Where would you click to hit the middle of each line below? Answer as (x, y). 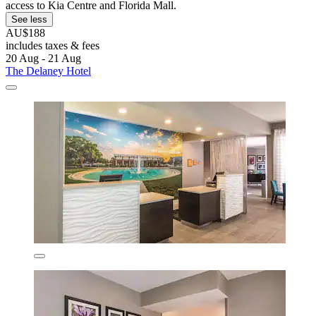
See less (29, 19)
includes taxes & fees (53, 45)
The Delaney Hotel (48, 71)
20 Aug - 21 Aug (43, 58)
